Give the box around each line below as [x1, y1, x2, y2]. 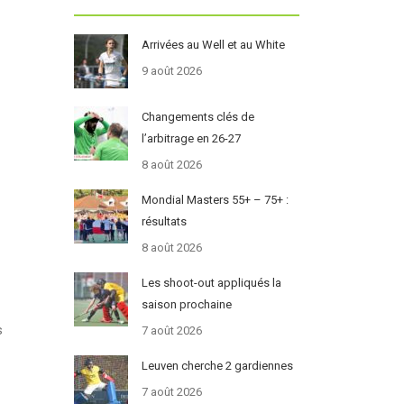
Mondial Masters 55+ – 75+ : [141, 193, 289, 207]
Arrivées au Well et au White [141, 38, 285, 52]
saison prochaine [141, 298, 232, 312]
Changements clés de [141, 110, 254, 124]
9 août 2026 [141, 64, 202, 78]
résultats [141, 215, 187, 229]
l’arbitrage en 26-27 [141, 132, 241, 146]
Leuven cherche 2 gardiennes [141, 359, 293, 373]
